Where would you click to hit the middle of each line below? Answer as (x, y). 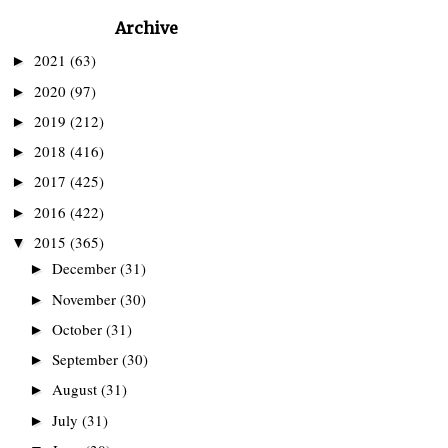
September (87, 359)
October (79, 328)
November (86, 298)
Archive (146, 27)
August (76, 389)
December (86, 268)
